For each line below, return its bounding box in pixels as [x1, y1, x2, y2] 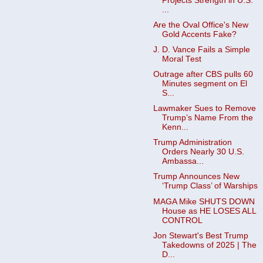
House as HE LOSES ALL [161, 206, 256, 215]
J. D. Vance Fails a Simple [153, 45, 250, 54]
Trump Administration [153, 138, 232, 147]
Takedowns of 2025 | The [161, 240, 257, 249]
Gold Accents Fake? [161, 29, 237, 39]
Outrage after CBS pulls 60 [153, 70, 253, 79]
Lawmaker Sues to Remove [153, 104, 256, 113]
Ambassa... [161, 157, 204, 166]
